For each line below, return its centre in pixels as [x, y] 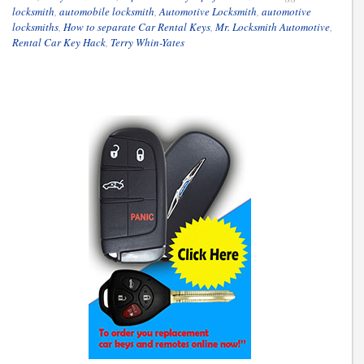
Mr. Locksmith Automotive [273, 27]
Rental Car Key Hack [59, 43]
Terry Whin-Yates [147, 43]
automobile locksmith [107, 12]
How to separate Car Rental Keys [137, 27]
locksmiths [35, 27]
